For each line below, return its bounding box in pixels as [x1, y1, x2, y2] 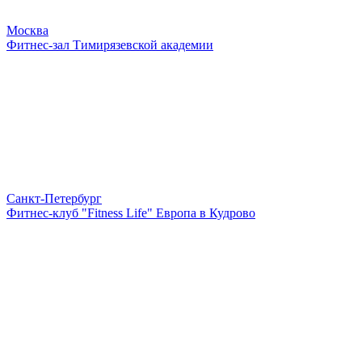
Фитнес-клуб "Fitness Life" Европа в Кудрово [6, 206, 255, 221]
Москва [6, 23, 48, 38]
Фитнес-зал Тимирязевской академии [6, 38, 213, 53]
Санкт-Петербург [6, 192, 102, 206]
